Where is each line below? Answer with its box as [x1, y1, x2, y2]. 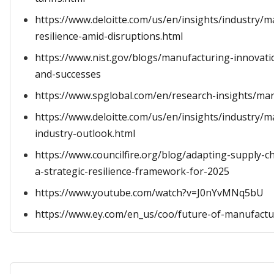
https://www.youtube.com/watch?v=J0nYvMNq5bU [35, 186, 264, 199]
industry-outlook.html [35, 127, 135, 140]
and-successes [35, 67, 101, 81]
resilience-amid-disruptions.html [35, 29, 183, 43]
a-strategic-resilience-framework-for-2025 [35, 165, 229, 178]
